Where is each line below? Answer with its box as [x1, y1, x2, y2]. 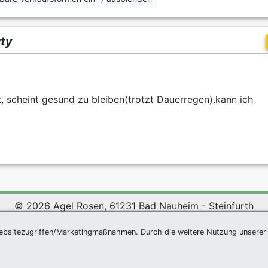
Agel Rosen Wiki [11, 219, 84, 232]
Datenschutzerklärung [121, 219, 221, 232]
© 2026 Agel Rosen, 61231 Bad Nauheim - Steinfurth [14, 200, 254, 212]
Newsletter [61, 242, 110, 255]
